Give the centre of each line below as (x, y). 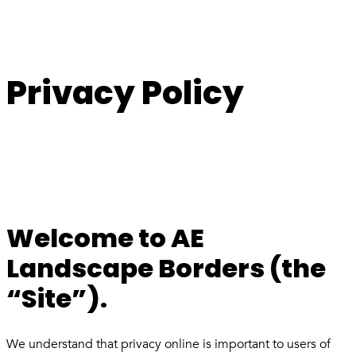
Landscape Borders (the (166, 268)
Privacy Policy (125, 92)
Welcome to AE (105, 238)
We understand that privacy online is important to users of (168, 344)
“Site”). (57, 298)
